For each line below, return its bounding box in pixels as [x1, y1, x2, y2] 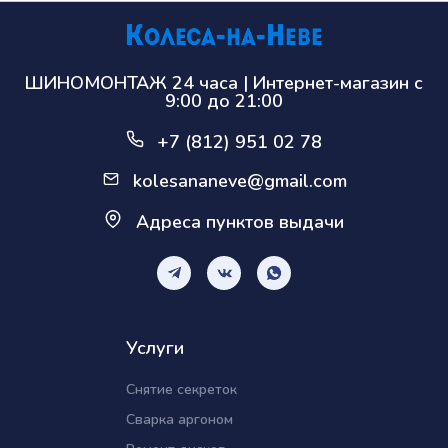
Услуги [126, 335, 184, 360]
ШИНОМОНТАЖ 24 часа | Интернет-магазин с [25, 70, 423, 95]
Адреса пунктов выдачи [135, 209, 344, 234]
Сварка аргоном [126, 409, 233, 429]
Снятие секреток [126, 379, 237, 399]
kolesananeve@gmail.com [132, 168, 347, 193]
